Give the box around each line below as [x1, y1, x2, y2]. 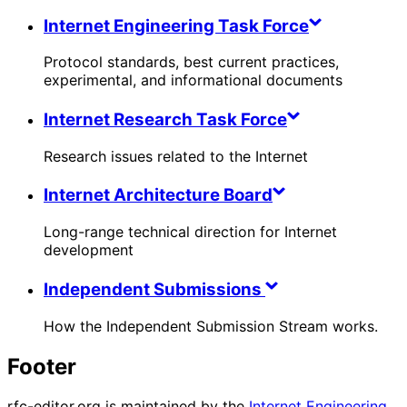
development [44, 241, 134, 260]
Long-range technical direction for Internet [44, 223, 337, 242]
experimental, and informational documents [44, 71, 342, 90]
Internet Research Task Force [44, 109, 287, 131]
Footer [7, 352, 76, 380]
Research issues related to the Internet [44, 146, 308, 165]
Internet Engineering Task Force [44, 15, 309, 36]
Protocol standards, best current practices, [44, 53, 339, 72]
